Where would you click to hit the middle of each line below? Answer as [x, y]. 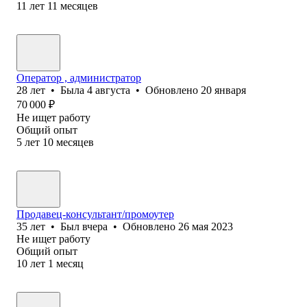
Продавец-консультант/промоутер [95, 214]
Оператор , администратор [79, 77]
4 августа [109, 90]
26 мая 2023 [206, 226]
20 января [223, 90]
